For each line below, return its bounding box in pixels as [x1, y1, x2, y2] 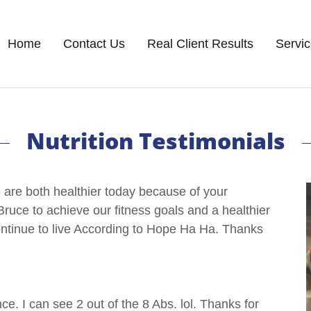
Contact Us [63, 37, 125, 51]
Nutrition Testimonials [26, 126, 285, 155]
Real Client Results [147, 37, 253, 51]
